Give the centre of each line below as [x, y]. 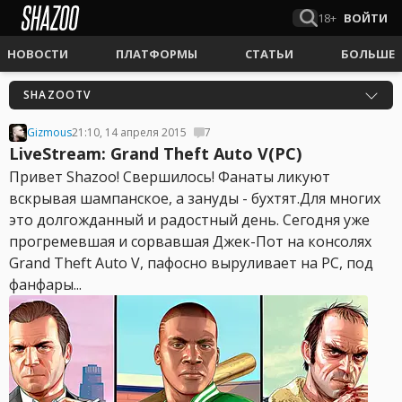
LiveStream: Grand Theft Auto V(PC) [155, 153]
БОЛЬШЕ [368, 54]
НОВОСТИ [38, 54]
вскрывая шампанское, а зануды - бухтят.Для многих [195, 198]
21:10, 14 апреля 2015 [129, 132]
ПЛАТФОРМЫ [157, 54]
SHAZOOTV [57, 95]
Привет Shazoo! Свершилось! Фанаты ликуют [170, 177]
